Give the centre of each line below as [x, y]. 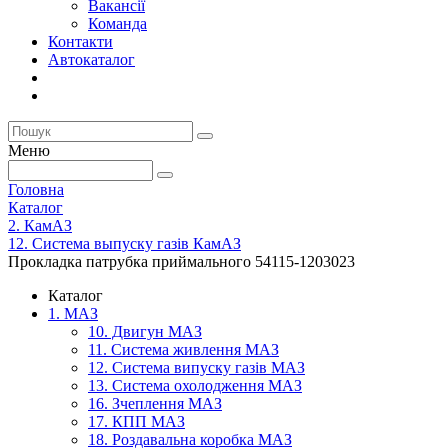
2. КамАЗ [40, 225]
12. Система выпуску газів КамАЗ [124, 243]
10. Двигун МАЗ [145, 331]
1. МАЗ [73, 313]
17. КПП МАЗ [136, 421]
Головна [36, 189]
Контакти [80, 41]
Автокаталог [91, 59]
